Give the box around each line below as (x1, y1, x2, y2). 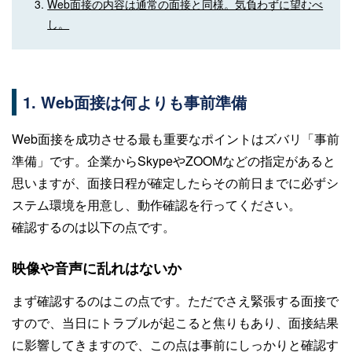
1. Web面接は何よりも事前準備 (23, 90, 247, 113)
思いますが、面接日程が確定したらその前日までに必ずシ (12, 173, 339, 192)
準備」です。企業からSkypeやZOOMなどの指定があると (12, 151, 335, 170)
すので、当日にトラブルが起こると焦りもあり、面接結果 (12, 313, 339, 332)
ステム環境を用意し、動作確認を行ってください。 (12, 195, 301, 214)
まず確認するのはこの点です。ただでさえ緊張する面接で (12, 291, 339, 310)
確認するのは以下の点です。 (12, 217, 175, 236)
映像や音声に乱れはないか (12, 257, 181, 278)
